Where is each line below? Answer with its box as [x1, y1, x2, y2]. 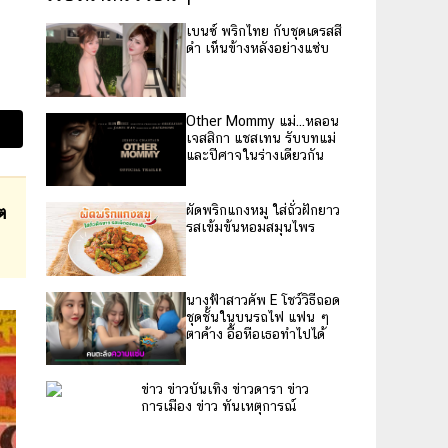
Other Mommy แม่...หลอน [186, 112, 339, 129]
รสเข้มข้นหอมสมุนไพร [186, 219, 315, 235]
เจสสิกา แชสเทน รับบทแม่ [186, 129, 336, 146]
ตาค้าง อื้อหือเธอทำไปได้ [186, 325, 325, 342]
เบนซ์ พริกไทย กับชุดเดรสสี [186, 23, 342, 39]
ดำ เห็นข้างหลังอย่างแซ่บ [186, 40, 329, 56]
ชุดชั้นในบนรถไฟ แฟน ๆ [186, 308, 330, 325]
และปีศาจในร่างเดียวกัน [186, 146, 324, 163]
